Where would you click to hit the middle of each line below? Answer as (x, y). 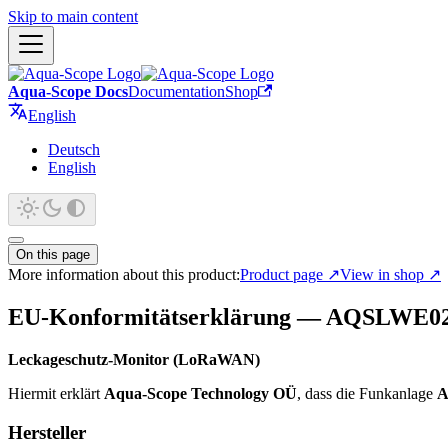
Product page (281, 274)
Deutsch (74, 149)
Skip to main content (73, 16)
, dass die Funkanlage (367, 393)
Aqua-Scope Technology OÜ (200, 393)
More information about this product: (124, 274)
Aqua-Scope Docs (68, 91)
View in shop (382, 274)
